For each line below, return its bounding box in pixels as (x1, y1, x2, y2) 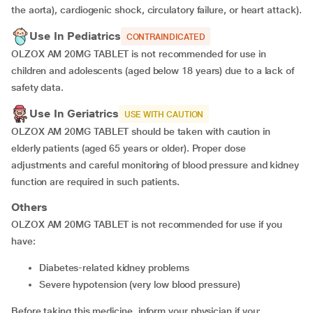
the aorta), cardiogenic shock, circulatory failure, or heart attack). (11, 4, 302, 15)
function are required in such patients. (11, 176, 185, 187)
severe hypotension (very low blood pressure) (45, 279, 240, 290)
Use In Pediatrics (29, 29, 121, 43)
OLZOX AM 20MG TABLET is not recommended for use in (11, 48, 267, 59)
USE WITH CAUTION (124, 110, 204, 119)
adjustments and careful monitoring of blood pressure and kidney (11, 159, 299, 170)
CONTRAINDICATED (126, 32, 205, 42)
